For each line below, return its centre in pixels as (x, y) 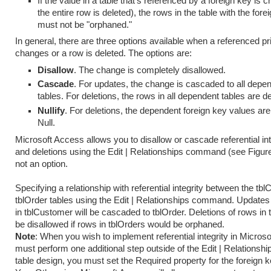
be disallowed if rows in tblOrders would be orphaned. (120, 224)
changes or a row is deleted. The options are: (103, 54)
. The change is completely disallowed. (150, 70)
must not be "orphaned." (85, 24)
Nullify (51, 111)
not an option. (41, 164)
